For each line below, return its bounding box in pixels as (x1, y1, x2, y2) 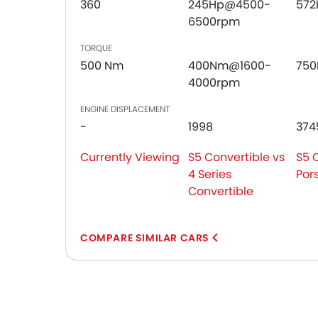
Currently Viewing (80, 149, 180, 165)
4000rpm (188, 75, 240, 91)
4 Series (188, 166, 231, 182)
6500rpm (188, 13, 240, 30)
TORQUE (80, 42, 112, 54)
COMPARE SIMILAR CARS (80, 231, 209, 245)
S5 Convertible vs (188, 149, 285, 165)
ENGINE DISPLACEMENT (80, 103, 170, 115)
